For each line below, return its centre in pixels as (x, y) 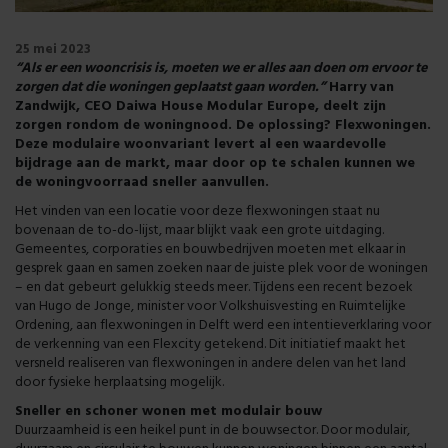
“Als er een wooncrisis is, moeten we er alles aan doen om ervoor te (221, 69)
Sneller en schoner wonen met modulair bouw (168, 412)
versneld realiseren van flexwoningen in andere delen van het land (210, 364)
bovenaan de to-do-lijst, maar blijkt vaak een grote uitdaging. (199, 231)
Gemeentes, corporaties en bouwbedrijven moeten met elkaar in (210, 250)
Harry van (359, 88)
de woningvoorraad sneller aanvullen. (144, 183)
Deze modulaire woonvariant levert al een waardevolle (200, 145)
